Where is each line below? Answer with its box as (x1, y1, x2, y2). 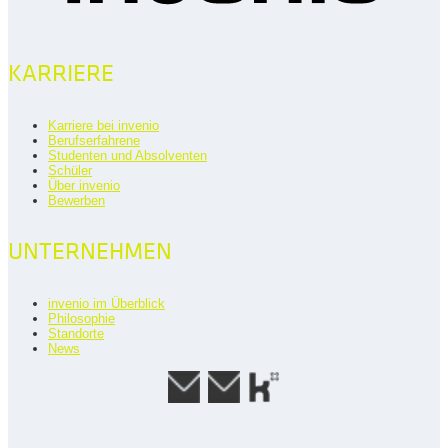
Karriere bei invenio (48, 117, 159, 133)
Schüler (48, 162, 92, 178)
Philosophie (48, 310, 115, 326)
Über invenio (48, 177, 120, 193)
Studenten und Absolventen (48, 147, 207, 163)
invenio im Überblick (48, 295, 165, 311)
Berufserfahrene (48, 132, 140, 148)
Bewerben (48, 192, 105, 208)
